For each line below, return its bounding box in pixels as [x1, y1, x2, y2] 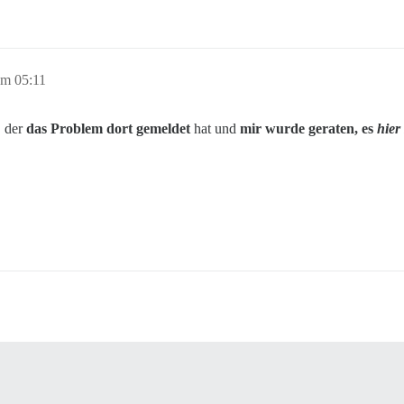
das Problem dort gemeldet [26, 121, 190, 136]
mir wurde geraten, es [240, 121, 377, 136]
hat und [190, 121, 240, 136]
